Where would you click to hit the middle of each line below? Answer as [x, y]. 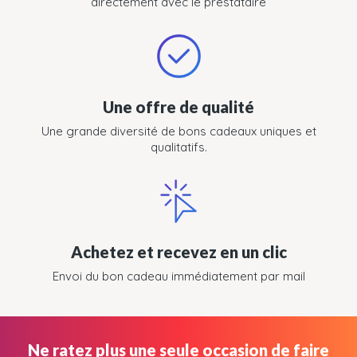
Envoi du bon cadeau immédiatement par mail [178, 276]
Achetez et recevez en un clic [178, 251]
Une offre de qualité [178, 106]
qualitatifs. [178, 147]
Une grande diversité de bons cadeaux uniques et [178, 131]
